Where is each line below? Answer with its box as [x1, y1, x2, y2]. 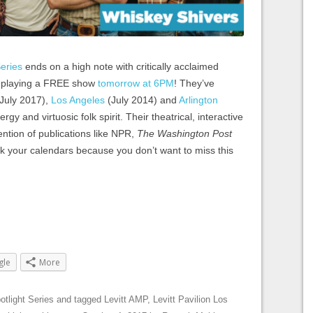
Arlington [179, 94, 218, 105]
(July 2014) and [105, 94, 179, 105]
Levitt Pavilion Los [153, 293, 228, 305]
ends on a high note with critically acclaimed [22, 60, 219, 72]
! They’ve [174, 77, 214, 89]
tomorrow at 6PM [98, 77, 174, 89]
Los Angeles [51, 94, 105, 105]
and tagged [54, 293, 104, 305]
